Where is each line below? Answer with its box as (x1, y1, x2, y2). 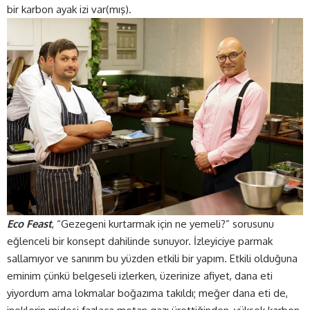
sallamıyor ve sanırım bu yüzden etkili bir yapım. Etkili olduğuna (7, 251, 298, 265)
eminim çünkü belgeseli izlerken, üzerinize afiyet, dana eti (7, 268, 273, 282)
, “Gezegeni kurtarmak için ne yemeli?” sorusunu (52, 217, 274, 230)
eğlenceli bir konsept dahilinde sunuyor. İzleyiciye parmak (7, 234, 273, 248)
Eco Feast (7, 217, 52, 230)
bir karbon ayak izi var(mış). (7, 2, 134, 16)
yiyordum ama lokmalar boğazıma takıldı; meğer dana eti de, (7, 286, 288, 300)
